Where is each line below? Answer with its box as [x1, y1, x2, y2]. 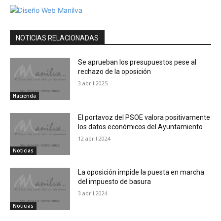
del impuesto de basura [78, 178, 151, 186]
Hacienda [13, 92, 36, 99]
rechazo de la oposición [78, 68, 151, 75]
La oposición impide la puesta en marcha [78, 168, 205, 177]
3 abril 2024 [78, 189, 108, 197]
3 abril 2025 [78, 79, 108, 87]
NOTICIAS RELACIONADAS [16, 34, 99, 42]
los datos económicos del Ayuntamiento [78, 122, 203, 131]
